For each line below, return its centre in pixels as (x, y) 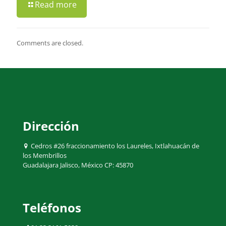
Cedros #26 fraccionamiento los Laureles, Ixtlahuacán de (114, 146)
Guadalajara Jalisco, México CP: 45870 (78, 165)
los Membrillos (45, 155)
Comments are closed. (50, 43)
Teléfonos (52, 208)
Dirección (51, 126)
